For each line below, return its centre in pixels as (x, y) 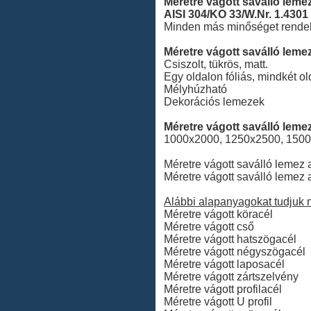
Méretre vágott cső (209, 227)
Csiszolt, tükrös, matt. (216, 64)
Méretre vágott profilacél (223, 289)
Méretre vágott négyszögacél (235, 252)
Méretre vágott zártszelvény (231, 277)
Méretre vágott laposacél (224, 264)
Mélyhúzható (195, 89)
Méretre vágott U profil (218, 302)
